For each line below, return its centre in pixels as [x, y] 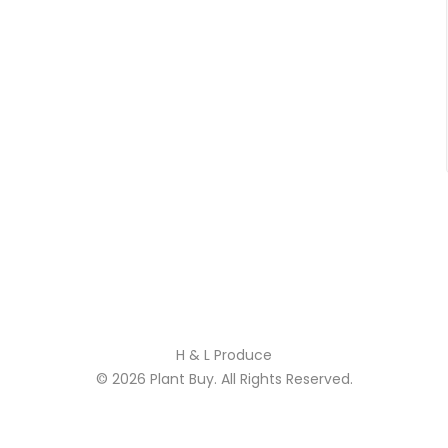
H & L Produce [224, 355]
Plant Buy [181, 379]
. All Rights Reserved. [283, 379]
